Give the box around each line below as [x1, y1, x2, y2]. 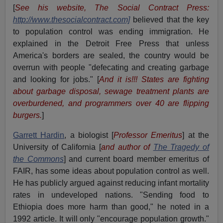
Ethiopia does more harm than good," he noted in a [13, 203, 209, 212]
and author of [101, 143, 153, 152]
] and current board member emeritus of [63, 155, 209, 164]
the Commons [13, 155, 64, 164]
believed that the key [130, 15, 209, 24]
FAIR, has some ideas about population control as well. [13, 167, 209, 176]
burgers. [13, 111, 42, 120]
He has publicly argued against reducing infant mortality [13, 179, 209, 188]
